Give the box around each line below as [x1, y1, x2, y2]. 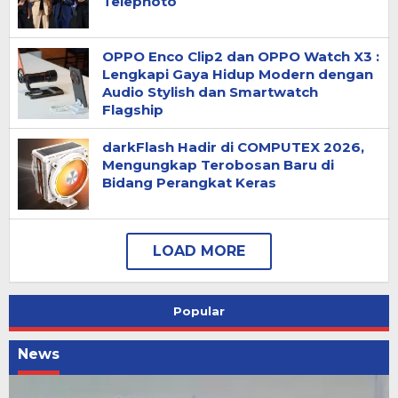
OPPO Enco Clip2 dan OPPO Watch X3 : [102, 48, 379, 65]
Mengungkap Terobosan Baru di [102, 156, 334, 173]
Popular [173, 304, 225, 318]
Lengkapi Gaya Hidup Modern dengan [102, 66, 373, 83]
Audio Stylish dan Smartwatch [102, 84, 318, 100]
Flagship [102, 101, 163, 118]
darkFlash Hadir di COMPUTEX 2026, [102, 139, 364, 155]
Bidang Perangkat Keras [102, 174, 276, 191]
